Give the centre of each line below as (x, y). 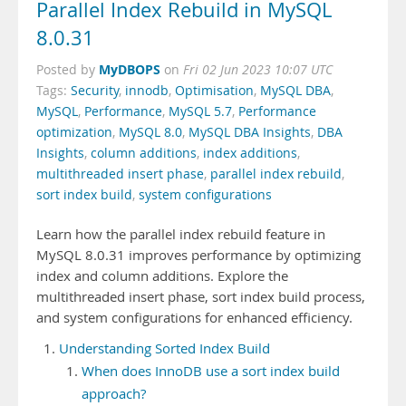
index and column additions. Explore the (162, 276)
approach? (114, 394)
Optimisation (214, 91)
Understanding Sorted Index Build (164, 348)
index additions (250, 153)
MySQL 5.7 (200, 111)
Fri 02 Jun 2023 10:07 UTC (258, 70)
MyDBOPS (130, 69)
